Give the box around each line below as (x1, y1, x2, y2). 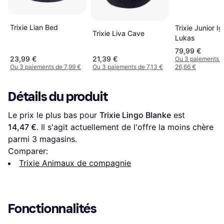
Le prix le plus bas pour (8, 109, 99, 120)
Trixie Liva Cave (92, 28, 144, 37)
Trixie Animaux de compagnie (19, 157, 131, 168)
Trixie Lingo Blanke (99, 109, 171, 120)
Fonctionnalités (8, 200, 97, 216)
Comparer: (8, 145, 48, 156)
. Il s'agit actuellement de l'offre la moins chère (36, 121, 213, 132)
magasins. (37, 133, 77, 144)
